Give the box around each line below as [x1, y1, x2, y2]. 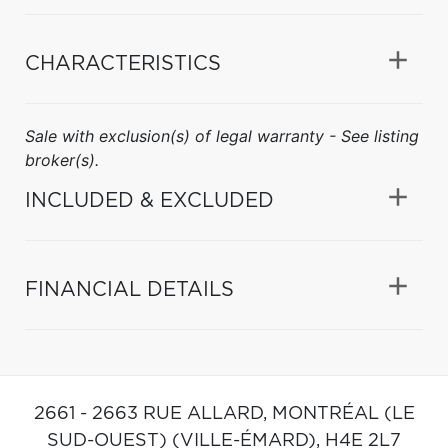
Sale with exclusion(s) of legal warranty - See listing [25, 125, 419, 146]
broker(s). [25, 149, 99, 170]
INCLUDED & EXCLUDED [25, 190, 274, 211]
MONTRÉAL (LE [271, 404, 415, 423]
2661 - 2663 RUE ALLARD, [33, 404, 272, 423]
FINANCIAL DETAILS [25, 279, 234, 300]
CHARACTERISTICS [25, 53, 221, 74]
